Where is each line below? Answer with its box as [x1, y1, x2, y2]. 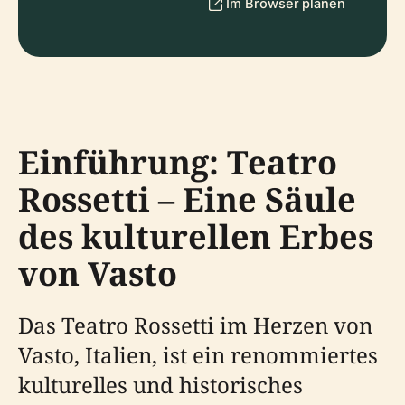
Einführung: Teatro [18, 140, 337, 184]
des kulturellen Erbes [18, 214, 373, 259]
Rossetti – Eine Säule [18, 177, 356, 221]
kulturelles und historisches [18, 370, 303, 400]
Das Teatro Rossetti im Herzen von [18, 310, 372, 340]
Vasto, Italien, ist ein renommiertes [18, 340, 378, 370]
